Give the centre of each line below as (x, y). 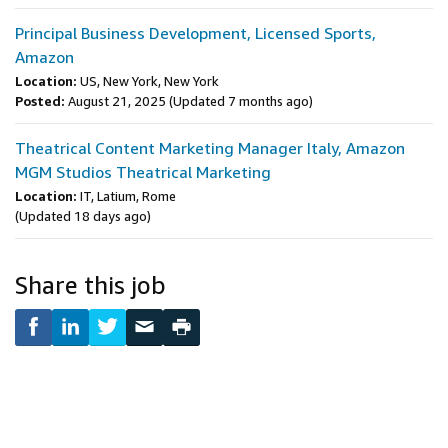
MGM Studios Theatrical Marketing (143, 172)
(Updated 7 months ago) (241, 101)
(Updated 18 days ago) (83, 216)
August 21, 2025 (117, 101)
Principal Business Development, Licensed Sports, (195, 33)
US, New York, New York (149, 81)
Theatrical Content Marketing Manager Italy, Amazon (210, 148)
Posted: (40, 101)
